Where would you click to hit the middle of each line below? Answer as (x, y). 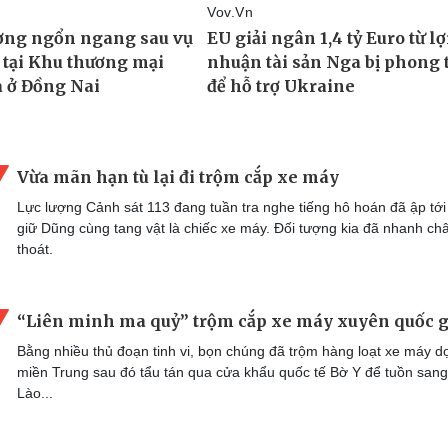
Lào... (35, 393)
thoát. (35, 248)
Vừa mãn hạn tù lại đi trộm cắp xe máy (178, 176)
